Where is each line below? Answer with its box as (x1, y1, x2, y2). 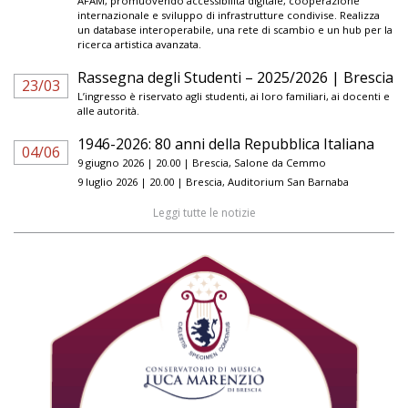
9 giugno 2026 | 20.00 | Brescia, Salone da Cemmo (77, 155, 326, 169)
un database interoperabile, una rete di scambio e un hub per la (77, 22, 393, 36)
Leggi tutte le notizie (152, 204, 256, 220)
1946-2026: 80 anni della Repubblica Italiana (77, 133, 374, 154)
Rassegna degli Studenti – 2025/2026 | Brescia (77, 66, 393, 87)
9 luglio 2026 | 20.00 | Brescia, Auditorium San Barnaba (77, 174, 349, 189)
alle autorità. (77, 103, 139, 117)
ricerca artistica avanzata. (77, 36, 201, 51)
